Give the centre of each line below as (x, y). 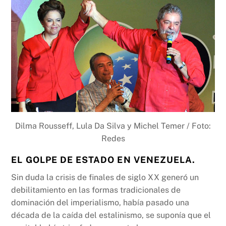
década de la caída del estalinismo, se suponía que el (111, 215)
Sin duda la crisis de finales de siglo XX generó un (105, 178)
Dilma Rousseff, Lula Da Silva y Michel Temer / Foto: (113, 126)
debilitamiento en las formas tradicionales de (96, 190)
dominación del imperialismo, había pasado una (100, 203)
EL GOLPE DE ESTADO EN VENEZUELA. (103, 159)
